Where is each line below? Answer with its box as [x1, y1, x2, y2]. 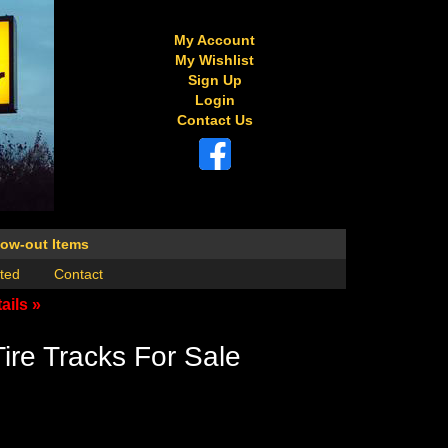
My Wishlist [175, 52, 255, 68]
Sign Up [187, 72, 242, 88]
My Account [174, 32, 256, 48]
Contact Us [176, 112, 253, 128]
